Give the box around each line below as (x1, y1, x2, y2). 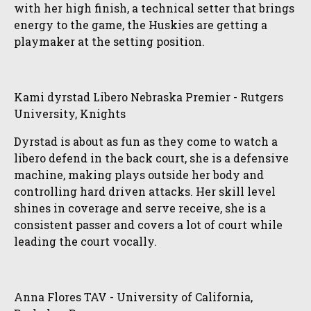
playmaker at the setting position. (14, 34, 205, 49)
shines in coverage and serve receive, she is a (14, 201, 266, 215)
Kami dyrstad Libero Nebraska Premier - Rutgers (14, 90, 283, 104)
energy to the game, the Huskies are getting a (14, 17, 267, 32)
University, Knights (14, 106, 126, 121)
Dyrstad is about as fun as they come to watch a (14, 134, 278, 149)
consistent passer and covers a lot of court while (14, 217, 283, 232)
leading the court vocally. (14, 234, 157, 249)
